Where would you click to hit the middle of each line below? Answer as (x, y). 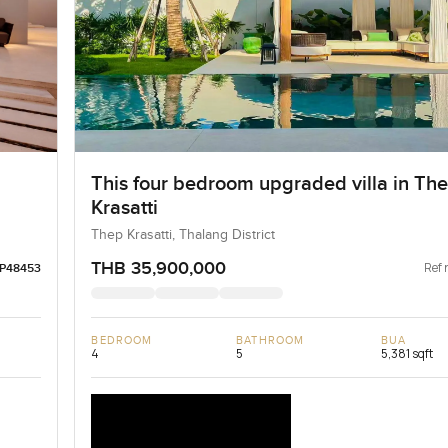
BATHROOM (270, 340)
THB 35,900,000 (159, 268)
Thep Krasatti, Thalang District (183, 234)
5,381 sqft (407, 353)
